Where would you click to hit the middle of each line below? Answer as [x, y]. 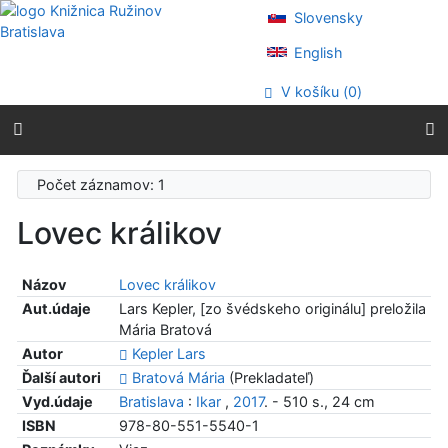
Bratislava [151, 402]
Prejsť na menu [88, 30]
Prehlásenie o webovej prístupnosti [156, 51]
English [317, 52]
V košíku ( [313, 92]
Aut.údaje [56, 309]
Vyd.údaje [57, 402]
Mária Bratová [165, 330]
